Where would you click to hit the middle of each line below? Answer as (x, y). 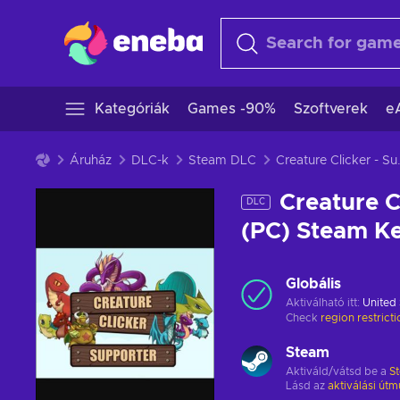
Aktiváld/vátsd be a (337, 371)
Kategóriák (132, 109)
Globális (313, 284)
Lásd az (307, 386)
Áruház (91, 161)
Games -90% (232, 109)
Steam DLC (222, 161)
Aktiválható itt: (324, 303)
